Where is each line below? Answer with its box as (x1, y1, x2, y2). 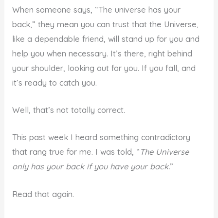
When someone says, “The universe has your (12, 4, 181, 15)
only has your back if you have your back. (12, 162, 170, 172)
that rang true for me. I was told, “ (12, 147, 140, 157)
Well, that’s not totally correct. (12, 105, 126, 115)
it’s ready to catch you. (12, 77, 97, 88)
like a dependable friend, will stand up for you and (12, 34, 200, 44)
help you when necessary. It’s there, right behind (12, 48, 193, 58)
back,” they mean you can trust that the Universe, (12, 19, 199, 29)
